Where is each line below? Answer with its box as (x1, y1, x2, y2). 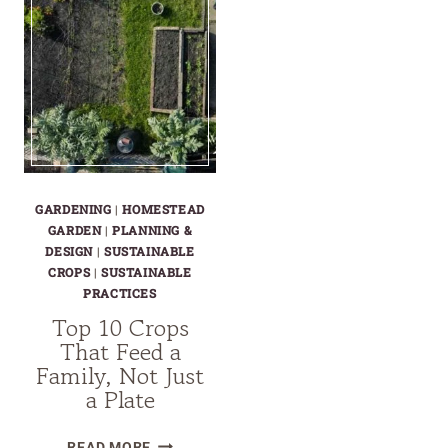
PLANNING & (112, 221, 193, 238)
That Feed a (59, 333, 181, 369)
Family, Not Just (36, 357, 204, 393)
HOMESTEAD (122, 200, 205, 217)
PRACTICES (83, 284, 157, 301)
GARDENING (35, 200, 112, 217)
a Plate (85, 381, 155, 417)
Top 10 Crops (51, 309, 189, 345)
